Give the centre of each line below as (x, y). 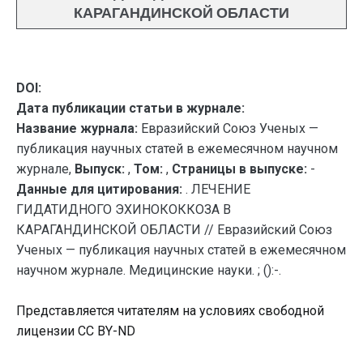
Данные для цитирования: (101, 189)
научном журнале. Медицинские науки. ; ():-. (149, 270)
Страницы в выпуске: (239, 169)
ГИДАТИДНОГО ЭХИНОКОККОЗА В (124, 209)
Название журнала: (77, 128)
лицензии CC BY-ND (76, 331)
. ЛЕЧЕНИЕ (218, 189)
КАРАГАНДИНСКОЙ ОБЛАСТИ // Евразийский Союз (174, 230)
